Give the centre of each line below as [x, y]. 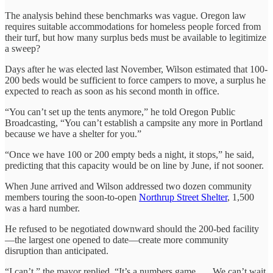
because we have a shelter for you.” [73, 133]
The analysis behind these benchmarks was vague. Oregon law [126, 15]
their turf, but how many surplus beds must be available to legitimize [136, 37]
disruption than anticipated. [57, 250]
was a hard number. [42, 208]
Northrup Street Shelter [183, 197]
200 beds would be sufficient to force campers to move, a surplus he [135, 80]
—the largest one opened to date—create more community [117, 239]
